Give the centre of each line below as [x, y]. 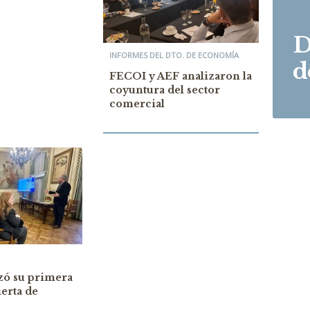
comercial [137, 104]
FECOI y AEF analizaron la [180, 76]
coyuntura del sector [164, 90]
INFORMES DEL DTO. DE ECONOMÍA [174, 55]
